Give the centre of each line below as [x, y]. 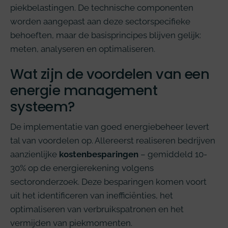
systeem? [43, 106]
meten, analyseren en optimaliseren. [83, 49]
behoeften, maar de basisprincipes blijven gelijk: [106, 35]
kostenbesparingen [99, 154]
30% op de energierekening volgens [82, 168]
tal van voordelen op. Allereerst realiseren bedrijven [113, 140]
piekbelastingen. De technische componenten [102, 7]
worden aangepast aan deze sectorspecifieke [100, 21]
